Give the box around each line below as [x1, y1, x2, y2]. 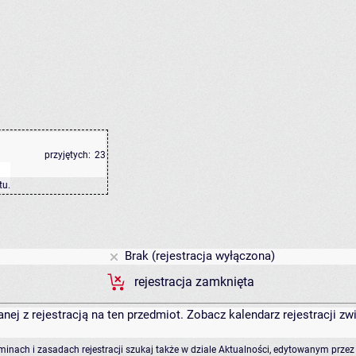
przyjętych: [44, 149, 91, 161]
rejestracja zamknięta [134, 275, 254, 290]
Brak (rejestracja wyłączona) [122, 249, 275, 264]
